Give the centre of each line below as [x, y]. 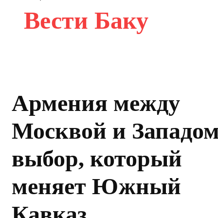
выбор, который [97, 159]
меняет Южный [96, 186]
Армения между [96, 103]
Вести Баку [86, 20]
